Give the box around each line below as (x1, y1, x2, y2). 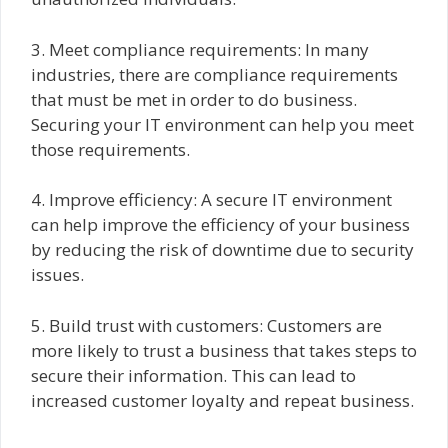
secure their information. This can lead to (31, 363, 356, 387)
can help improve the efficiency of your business (31, 213, 410, 237)
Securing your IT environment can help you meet (31, 112, 414, 136)
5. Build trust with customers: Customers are (31, 313, 382, 337)
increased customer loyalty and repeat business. (31, 388, 414, 412)
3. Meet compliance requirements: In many (31, 37, 369, 61)
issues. (31, 263, 84, 287)
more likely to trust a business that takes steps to (31, 338, 417, 362)
